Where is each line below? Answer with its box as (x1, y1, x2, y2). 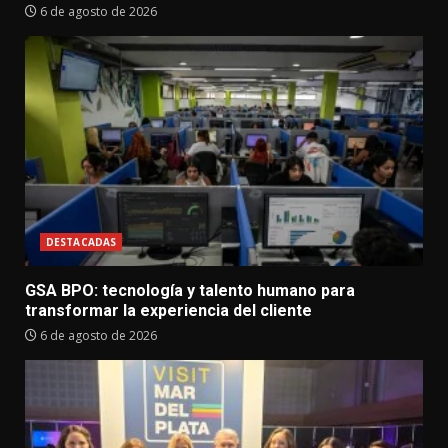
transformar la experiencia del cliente (25, 301, 312, 320)
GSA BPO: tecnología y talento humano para (25, 281, 355, 300)
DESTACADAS (46, 235, 116, 249)
